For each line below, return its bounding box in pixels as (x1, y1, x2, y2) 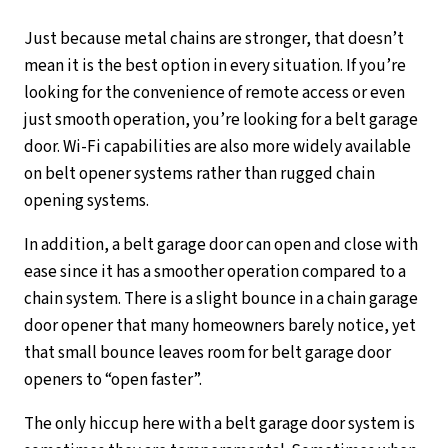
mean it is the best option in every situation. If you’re (24, 54, 406, 79)
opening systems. (24, 189, 149, 214)
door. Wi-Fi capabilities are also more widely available (24, 135, 411, 160)
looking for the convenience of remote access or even (24, 81, 405, 106)
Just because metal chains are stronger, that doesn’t (24, 27, 404, 52)
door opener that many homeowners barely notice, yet (24, 314, 416, 339)
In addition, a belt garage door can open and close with (24, 233, 418, 258)
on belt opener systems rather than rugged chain (24, 162, 375, 187)
